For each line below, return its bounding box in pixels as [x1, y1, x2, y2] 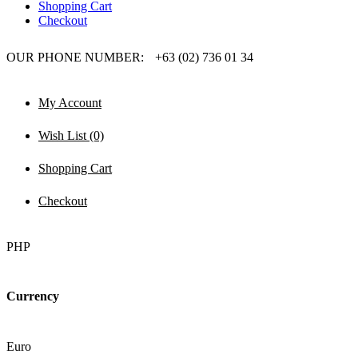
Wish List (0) [38, 129, 104, 142]
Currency [6, 289, 59, 304]
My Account [38, 96, 101, 109]
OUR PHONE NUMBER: [6, 50, 147, 64]
